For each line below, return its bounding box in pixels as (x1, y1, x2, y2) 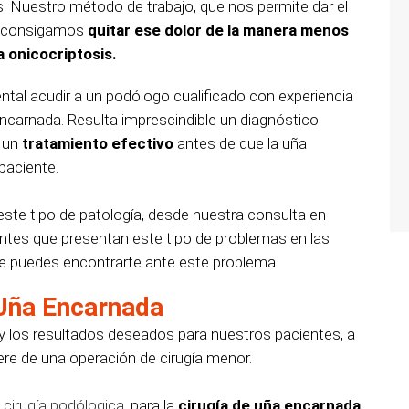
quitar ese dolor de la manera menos (84, 21, 349, 40)
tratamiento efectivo (22, 134, 173, 153)
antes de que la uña (173, 134, 307, 153)
